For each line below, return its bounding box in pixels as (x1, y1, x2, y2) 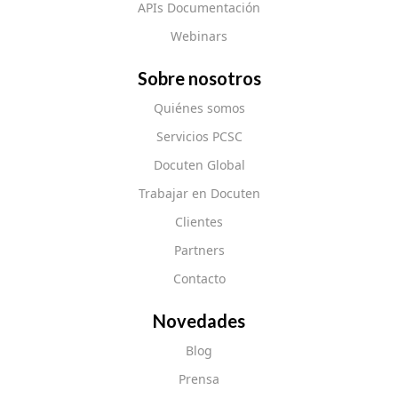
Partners (173, 241, 225, 259)
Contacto (172, 269, 226, 287)
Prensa (179, 370, 219, 387)
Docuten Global (153, 155, 245, 173)
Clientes (175, 212, 223, 230)
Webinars (171, 27, 227, 44)
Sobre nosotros (137, 67, 261, 89)
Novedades (153, 309, 245, 331)
